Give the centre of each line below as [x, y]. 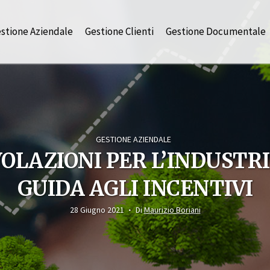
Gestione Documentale [216, 31]
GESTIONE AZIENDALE [133, 139]
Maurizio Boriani [172, 210]
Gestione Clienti [119, 31]
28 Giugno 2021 [97, 210]
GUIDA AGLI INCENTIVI [135, 188]
